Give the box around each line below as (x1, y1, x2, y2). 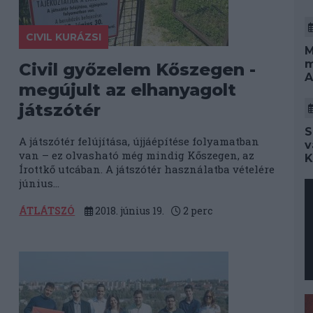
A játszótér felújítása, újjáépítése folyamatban (19, 134, 260, 148)
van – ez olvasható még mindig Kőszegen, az (19, 148, 255, 162)
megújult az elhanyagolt (19, 80, 237, 100)
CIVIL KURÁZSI (26, 31, 102, 43)
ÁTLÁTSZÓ (19, 204, 75, 217)
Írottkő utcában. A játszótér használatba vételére (19, 162, 275, 176)
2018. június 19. (93, 204, 165, 217)
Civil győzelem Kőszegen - (19, 59, 256, 80)
